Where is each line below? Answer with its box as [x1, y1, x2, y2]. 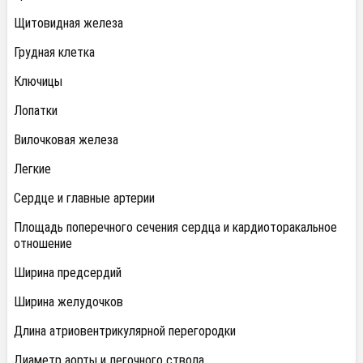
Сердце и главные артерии [14, 188, 155, 207]
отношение [14, 233, 72, 253]
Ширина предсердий [14, 263, 122, 282]
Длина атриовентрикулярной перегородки [14, 321, 236, 340]
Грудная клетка [14, 42, 95, 62]
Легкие [14, 159, 51, 178]
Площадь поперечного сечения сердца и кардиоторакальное [14, 217, 337, 237]
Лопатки [14, 100, 58, 120]
